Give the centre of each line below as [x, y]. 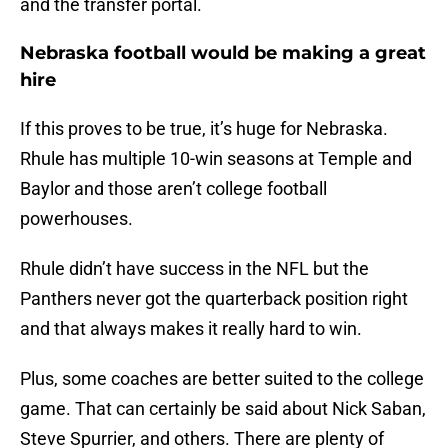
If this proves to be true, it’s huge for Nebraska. [204, 129]
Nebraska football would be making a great [223, 53]
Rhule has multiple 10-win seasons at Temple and [216, 159]
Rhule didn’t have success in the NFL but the [194, 269]
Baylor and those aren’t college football [173, 189]
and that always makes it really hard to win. [191, 329]
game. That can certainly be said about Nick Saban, [223, 409]
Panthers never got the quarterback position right [214, 299]
